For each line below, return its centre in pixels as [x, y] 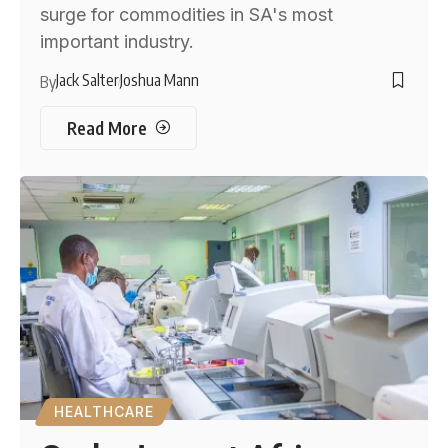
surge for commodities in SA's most [187, 14]
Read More [106, 127]
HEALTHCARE [104, 412]
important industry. [117, 41]
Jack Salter [88, 79]
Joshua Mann [160, 79]
